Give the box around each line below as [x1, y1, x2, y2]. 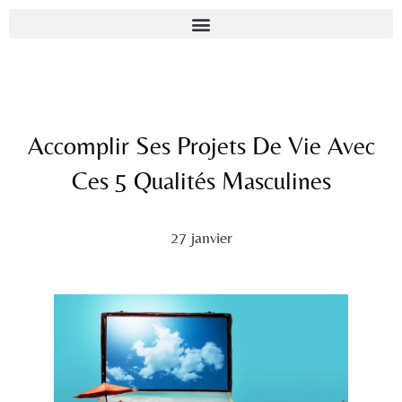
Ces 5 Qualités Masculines [71, 166, 331, 195]
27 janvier [170, 228, 232, 247]
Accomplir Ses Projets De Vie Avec [27, 131, 375, 160]
